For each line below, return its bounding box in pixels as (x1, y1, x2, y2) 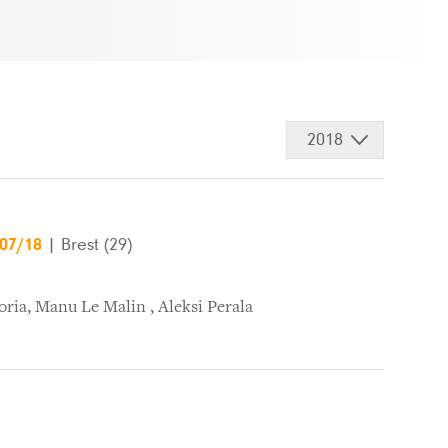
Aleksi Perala (158, 298, 253, 317)
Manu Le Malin (35, 298, 150, 317)
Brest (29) (61, 235, 132, 254)
